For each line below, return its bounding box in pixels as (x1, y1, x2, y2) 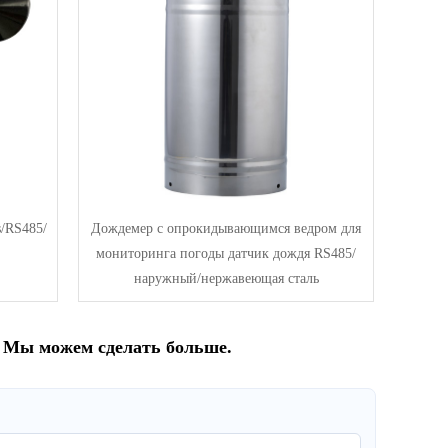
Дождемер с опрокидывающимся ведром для (91, 220, 361, 236)
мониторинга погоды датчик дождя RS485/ (96, 245, 356, 261)
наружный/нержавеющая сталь (133, 270, 319, 286)
